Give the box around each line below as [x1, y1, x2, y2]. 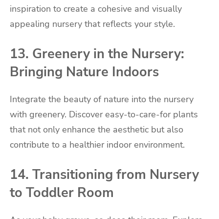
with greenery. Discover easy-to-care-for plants [10, 109, 198, 121]
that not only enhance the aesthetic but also [10, 124, 183, 136]
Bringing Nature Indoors [10, 63, 159, 81]
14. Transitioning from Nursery [10, 166, 199, 184]
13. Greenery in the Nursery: [10, 44, 184, 63]
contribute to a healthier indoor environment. [10, 139, 185, 151]
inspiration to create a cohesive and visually [10, 3, 182, 15]
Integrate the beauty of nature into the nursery [10, 93, 194, 106]
